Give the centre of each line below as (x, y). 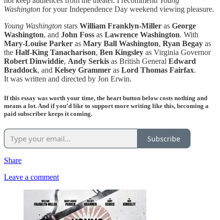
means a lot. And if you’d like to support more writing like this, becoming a (106, 106)
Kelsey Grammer (83, 70)
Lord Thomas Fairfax (158, 70)
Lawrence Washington (142, 35)
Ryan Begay (183, 44)
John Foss (78, 35)
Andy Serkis (88, 61)
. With (189, 35)
